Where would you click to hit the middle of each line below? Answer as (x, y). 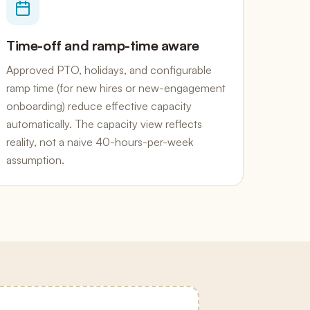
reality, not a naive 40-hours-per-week (100, 142)
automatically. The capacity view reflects (104, 124)
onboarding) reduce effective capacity (99, 106)
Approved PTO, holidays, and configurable (109, 70)
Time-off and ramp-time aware (103, 45)
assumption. (35, 160)
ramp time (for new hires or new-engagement (116, 88)
